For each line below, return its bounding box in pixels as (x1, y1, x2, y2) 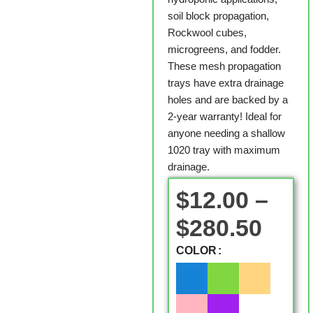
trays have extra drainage (167, 77, 284, 89)
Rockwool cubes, (167, 27, 247, 38)
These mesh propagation (167, 60, 281, 72)
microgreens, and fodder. (167, 43, 281, 55)
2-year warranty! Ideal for (167, 110, 282, 122)
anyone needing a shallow (167, 127, 285, 139)
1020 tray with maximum (167, 144, 280, 156)
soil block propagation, (167, 10, 269, 22)
